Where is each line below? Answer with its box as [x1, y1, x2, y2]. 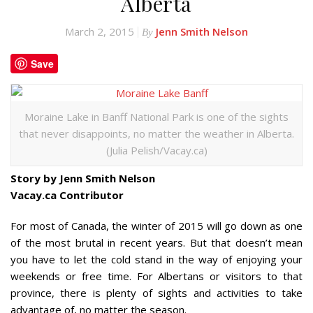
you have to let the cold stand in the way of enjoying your [10, 252, 303, 266]
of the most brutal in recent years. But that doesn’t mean [10, 235, 303, 249]
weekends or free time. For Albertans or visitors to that [10, 269, 303, 283]
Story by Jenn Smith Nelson [10, 171, 155, 185]
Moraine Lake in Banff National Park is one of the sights [24, 110, 289, 124]
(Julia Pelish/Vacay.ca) [105, 143, 208, 157]
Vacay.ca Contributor [10, 188, 124, 202]
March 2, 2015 [65, 24, 134, 38]
